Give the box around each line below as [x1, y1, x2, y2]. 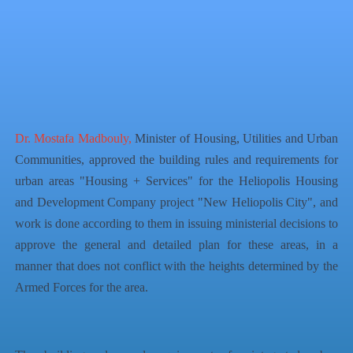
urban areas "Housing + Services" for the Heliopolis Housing [14, 173, 339, 188]
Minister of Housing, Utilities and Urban [131, 131, 339, 145]
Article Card [109, 89, 149, 98]
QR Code [46, 89, 80, 98]
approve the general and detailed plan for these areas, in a [14, 237, 339, 251]
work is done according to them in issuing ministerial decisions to [14, 216, 339, 230]
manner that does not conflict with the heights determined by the [14, 258, 339, 273]
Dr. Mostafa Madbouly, [14, 131, 132, 145]
